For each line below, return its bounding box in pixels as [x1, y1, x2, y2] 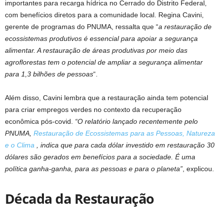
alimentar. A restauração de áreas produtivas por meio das [5, 46, 187, 55]
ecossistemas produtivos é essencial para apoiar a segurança [5, 35, 198, 43]
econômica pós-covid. [5, 117, 75, 126]
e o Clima [5, 141, 37, 149]
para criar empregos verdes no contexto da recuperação [5, 106, 182, 114]
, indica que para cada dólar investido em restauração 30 [37, 141, 215, 149]
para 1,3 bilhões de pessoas [5, 70, 93, 78]
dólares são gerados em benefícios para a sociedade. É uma [5, 153, 195, 161]
